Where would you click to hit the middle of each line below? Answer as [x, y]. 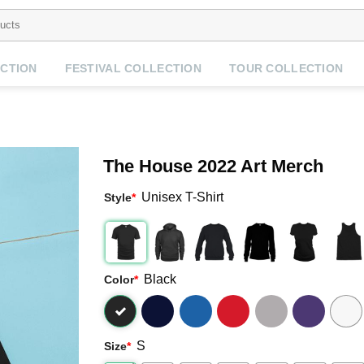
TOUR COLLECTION [286, 68]
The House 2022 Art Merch [213, 166]
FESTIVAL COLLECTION [133, 68]
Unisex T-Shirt [183, 197]
